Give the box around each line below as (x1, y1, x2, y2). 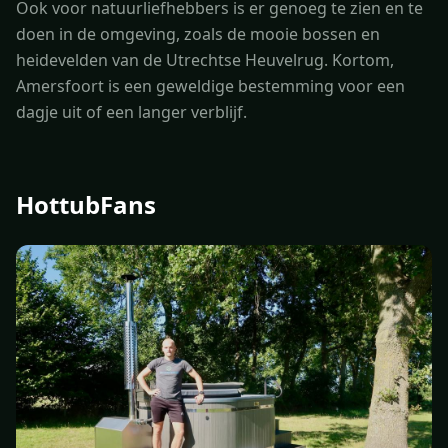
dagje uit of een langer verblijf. (16, 100, 247, 123)
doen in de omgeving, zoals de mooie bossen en (16, 22, 380, 45)
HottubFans (16, 187, 156, 221)
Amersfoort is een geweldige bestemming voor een (16, 74, 405, 97)
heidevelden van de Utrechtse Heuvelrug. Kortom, (16, 48, 394, 71)
